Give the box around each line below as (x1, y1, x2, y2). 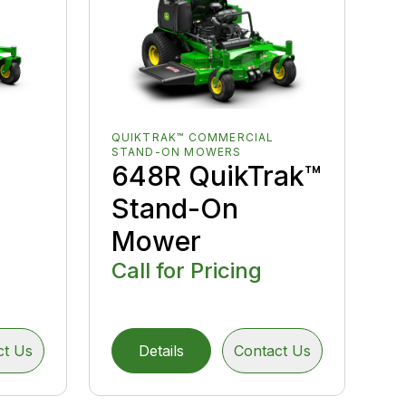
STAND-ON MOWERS (111, 144, 242, 159)
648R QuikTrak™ (111, 159, 322, 192)
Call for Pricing (111, 256, 262, 284)
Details (138, 341, 184, 360)
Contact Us (233, 341, 311, 360)
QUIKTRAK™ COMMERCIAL (111, 130, 275, 144)
